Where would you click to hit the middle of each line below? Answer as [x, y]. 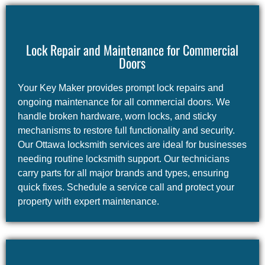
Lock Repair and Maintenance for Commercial [132, 50]
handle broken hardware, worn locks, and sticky [117, 117]
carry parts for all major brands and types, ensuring [123, 173]
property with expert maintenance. [88, 202]
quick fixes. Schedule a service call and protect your [126, 188]
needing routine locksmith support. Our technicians [123, 159]
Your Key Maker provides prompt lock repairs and [120, 88]
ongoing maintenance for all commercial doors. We [124, 102]
